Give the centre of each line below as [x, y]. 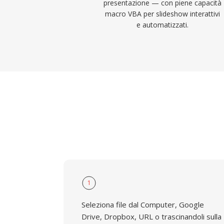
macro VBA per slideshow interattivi [163, 14]
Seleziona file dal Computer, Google [143, 204]
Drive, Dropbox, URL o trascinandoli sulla [151, 216]
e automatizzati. [163, 25]
